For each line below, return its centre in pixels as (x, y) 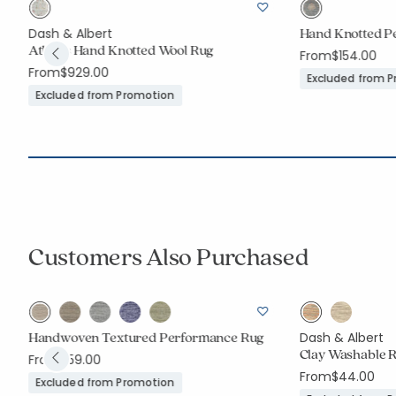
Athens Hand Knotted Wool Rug (121, 50)
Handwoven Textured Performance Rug (146, 337)
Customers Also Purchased (168, 256)
